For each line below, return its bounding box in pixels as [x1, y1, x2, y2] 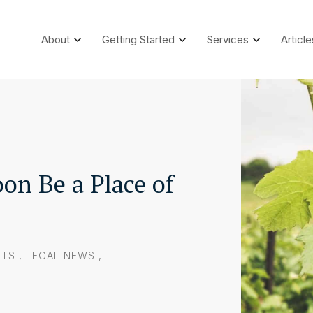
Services [207, 33, 249, 46]
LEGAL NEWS [26, 249, 96, 261]
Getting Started [102, 33, 175, 46]
